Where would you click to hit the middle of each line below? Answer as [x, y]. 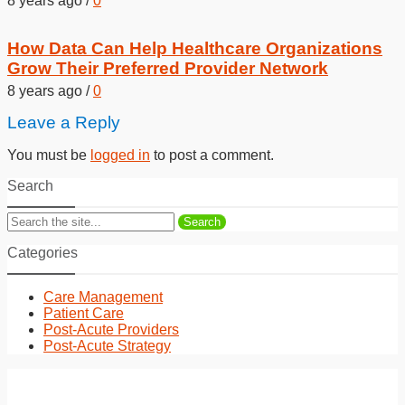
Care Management [103, 297]
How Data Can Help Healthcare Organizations [195, 48]
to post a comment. [212, 155]
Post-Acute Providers [111, 330]
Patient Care [84, 314]
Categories [42, 253]
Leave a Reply [64, 122]
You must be [49, 155]
